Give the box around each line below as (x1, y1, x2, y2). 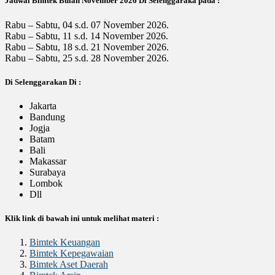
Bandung (29, 111, 65, 122)
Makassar (29, 155, 66, 166)
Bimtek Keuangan (29, 237, 100, 248)
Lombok (29, 177, 63, 188)
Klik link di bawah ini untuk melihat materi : (5, 214, 159, 223)
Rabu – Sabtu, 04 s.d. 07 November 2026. (5, 19, 169, 30)
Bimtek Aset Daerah (29, 259, 108, 270)
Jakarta (29, 100, 56, 111)
